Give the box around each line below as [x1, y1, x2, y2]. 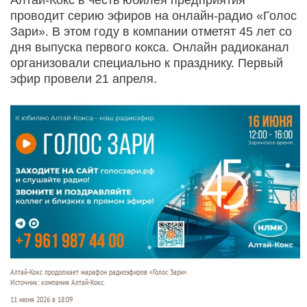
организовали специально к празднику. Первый [10, 56, 283, 70]
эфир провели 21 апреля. [10, 71, 157, 86]
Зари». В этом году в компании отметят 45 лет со [10, 24, 292, 38]
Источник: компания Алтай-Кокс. [10, 277, 105, 287]
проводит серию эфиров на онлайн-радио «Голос [10, 8, 297, 23]
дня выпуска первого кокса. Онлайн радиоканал [10, 40, 289, 54]
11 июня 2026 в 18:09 [10, 294, 73, 304]
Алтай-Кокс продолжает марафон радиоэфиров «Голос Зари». [10, 267, 188, 277]
